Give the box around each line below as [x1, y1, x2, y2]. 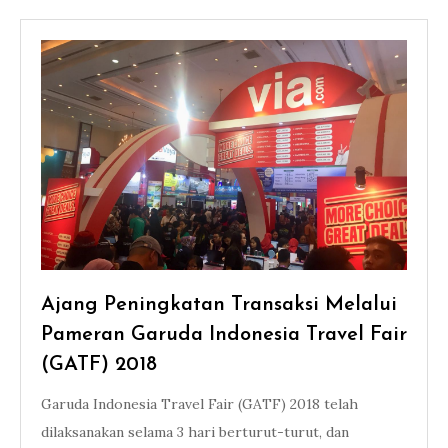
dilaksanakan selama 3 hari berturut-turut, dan [41, 423, 349, 441]
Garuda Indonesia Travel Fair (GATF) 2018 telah [41, 395, 358, 413]
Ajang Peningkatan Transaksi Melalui [41, 295, 397, 315]
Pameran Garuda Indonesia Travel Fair [41, 325, 407, 345]
